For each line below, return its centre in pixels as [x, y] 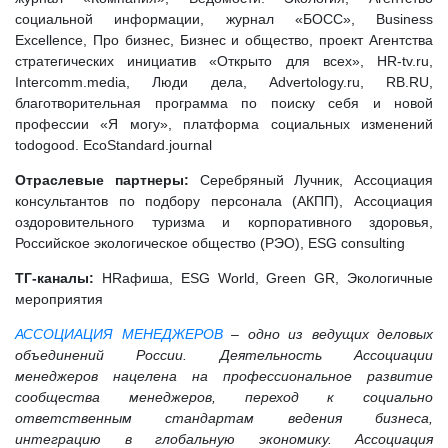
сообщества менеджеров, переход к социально [224, 397]
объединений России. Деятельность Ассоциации [224, 355]
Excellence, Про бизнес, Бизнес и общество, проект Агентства [224, 40]
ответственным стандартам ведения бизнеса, [224, 418]
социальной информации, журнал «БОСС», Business [224, 19]
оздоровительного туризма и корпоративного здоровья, [224, 222]
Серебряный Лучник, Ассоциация [310, 180]
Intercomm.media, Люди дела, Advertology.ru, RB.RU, [224, 82]
